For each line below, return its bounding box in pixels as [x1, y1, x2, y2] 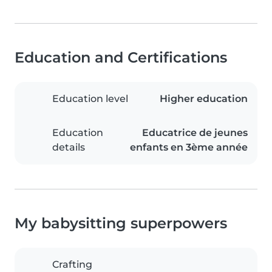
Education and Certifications [15, 49, 227, 66]
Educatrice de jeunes [142, 127, 248, 138]
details [52, 141, 85, 153]
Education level [52, 93, 128, 104]
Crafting [52, 259, 92, 270]
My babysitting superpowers [15, 214, 227, 232]
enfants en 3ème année [130, 141, 248, 153]
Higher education [160, 93, 248, 104]
